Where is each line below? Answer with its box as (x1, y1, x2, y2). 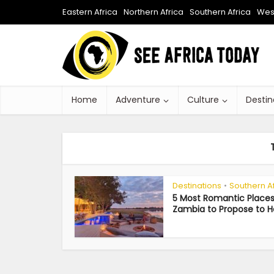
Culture (187, 94, 219, 106)
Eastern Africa (62, 6, 117, 18)
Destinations (172, 180, 221, 191)
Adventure (116, 94, 160, 106)
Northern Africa (124, 6, 183, 18)
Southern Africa (190, 6, 251, 18)
